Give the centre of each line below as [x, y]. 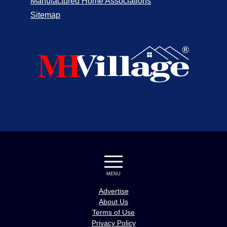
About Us [113, 201]
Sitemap [45, 15]
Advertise [113, 191]
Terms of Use [113, 212]
